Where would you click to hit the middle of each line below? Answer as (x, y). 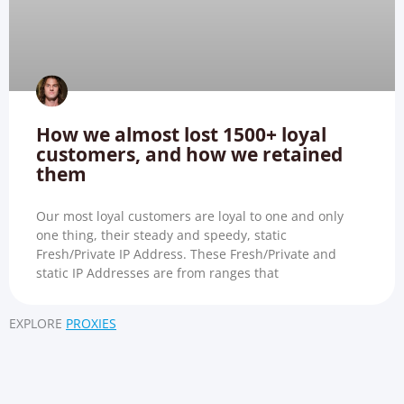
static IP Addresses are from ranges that (157, 273)
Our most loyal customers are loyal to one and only (190, 216)
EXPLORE (36, 324)
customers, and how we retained (189, 155)
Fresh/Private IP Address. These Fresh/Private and (186, 254)
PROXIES (91, 324)
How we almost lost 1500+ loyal (181, 135)
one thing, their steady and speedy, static (161, 235)
